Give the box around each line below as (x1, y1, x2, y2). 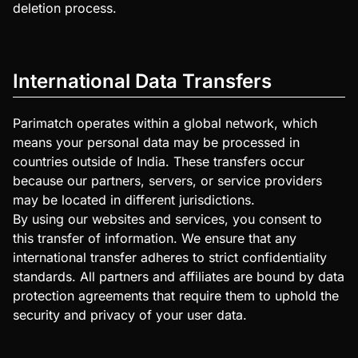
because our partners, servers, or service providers (13, 173, 322, 189)
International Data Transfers (13, 70, 272, 93)
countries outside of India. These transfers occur (13, 153, 304, 170)
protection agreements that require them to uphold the (13, 288, 339, 304)
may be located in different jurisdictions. (13, 192, 255, 209)
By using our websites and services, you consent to (13, 211, 322, 228)
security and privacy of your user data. (13, 307, 247, 324)
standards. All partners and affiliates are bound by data (13, 268, 344, 285)
